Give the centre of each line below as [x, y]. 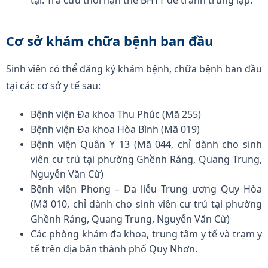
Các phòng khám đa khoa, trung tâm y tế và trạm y [146, 234]
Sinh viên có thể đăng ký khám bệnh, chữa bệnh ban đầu [134, 69]
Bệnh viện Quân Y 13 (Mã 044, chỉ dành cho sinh [146, 144]
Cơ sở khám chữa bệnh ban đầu [109, 41]
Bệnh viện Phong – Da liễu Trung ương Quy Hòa [146, 189]
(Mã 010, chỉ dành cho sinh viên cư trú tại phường [146, 204]
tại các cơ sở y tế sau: [53, 86]
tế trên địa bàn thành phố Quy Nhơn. [114, 249]
